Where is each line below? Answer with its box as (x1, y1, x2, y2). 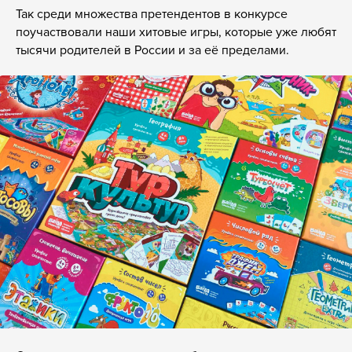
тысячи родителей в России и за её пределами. (16, 40, 289, 58)
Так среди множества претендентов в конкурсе (16, 4, 288, 22)
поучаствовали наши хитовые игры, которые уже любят (16, 22, 336, 40)
